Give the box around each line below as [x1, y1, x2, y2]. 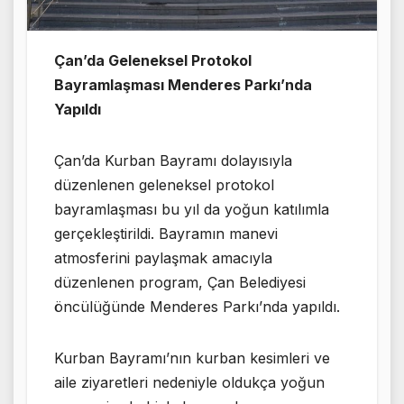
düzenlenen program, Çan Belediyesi [54, 272, 306, 291]
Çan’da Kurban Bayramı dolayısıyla [54, 151, 292, 170]
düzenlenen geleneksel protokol [54, 175, 274, 194]
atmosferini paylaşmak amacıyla [54, 248, 272, 267]
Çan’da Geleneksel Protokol [54, 50, 252, 69]
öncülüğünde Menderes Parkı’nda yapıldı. [54, 297, 340, 316]
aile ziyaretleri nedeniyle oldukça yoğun [54, 372, 325, 391]
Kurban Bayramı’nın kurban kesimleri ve [54, 348, 330, 367]
